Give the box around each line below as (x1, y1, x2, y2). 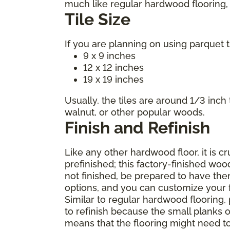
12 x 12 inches (83, 62, 144, 73)
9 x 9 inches (83, 50, 136, 61)
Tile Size (65, 9, 130, 29)
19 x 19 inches (83, 73, 144, 85)
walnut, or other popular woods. (65, 106, 205, 118)
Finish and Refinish (65, 118, 210, 137)
